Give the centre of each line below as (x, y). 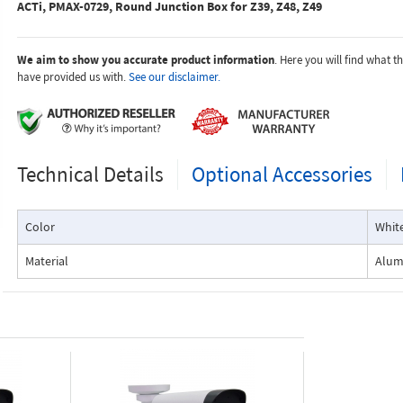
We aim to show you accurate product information (145, 60)
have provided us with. (72, 77)
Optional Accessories (282, 174)
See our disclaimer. (174, 77)
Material (46, 261)
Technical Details (90, 174)
